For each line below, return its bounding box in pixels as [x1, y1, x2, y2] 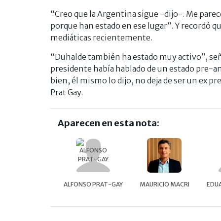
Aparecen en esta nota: [58, 117, 159, 129]
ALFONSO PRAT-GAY [64, 180, 123, 188]
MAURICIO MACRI [139, 180, 189, 188]
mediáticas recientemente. [50, 32, 152, 42]
